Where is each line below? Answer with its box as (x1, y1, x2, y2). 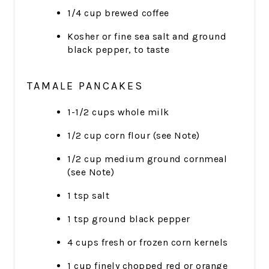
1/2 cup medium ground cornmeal (67, 153, 228, 165)
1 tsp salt (67, 190, 110, 202)
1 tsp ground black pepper (67, 213, 190, 225)
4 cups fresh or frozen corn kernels (67, 237, 228, 249)
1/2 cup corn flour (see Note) (67, 130, 200, 142)
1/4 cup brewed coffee (67, 7, 169, 19)
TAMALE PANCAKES (27, 79, 144, 93)
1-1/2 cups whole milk (67, 106, 169, 118)
